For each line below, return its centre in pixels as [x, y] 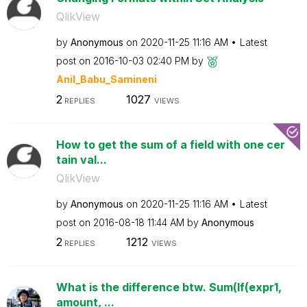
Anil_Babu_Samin [99, 79]
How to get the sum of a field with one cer [170, 144]
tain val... [81, 159]
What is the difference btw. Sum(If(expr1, [169, 287]
